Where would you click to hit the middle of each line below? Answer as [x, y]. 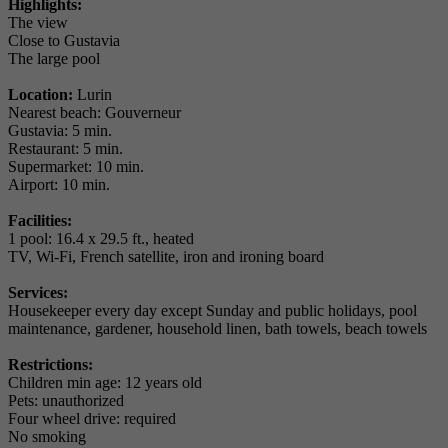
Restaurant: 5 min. [65, 149]
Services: [38, 293]
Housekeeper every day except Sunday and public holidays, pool [212, 311]
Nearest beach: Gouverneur [94, 113]
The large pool [54, 59]
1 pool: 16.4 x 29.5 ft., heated [101, 239]
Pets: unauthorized [66, 401]
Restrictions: [50, 365]
